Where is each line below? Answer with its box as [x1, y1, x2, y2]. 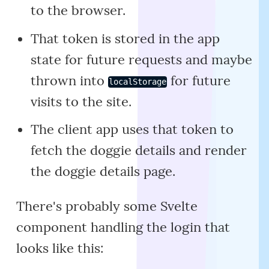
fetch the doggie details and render [30, 142, 247, 159]
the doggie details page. [30, 163, 175, 180]
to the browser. [30, 1, 125, 19]
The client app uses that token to [30, 121, 234, 138]
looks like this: [16, 240, 104, 257]
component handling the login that [16, 219, 231, 236]
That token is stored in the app [30, 29, 220, 47]
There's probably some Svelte [16, 198, 198, 215]
